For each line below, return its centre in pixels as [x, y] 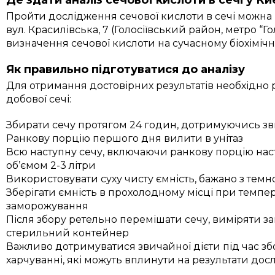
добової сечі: [39, 99]
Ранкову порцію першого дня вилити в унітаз [125, 138]
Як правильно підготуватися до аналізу [126, 69]
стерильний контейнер [68, 233]
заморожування [48, 206]
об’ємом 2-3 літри [51, 165]
